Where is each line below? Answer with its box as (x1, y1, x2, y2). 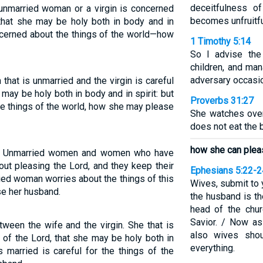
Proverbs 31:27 (190, 95, 254, 106)
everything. (190, 242, 235, 254)
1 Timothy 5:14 (190, 36, 251, 47)
